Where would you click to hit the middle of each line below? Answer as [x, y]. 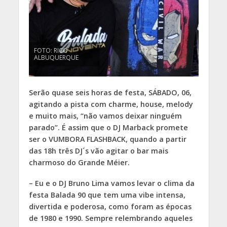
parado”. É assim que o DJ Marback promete [108, 128]
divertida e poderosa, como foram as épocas [110, 207]
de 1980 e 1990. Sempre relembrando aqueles [110, 218]
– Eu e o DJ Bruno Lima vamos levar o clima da [111, 183]
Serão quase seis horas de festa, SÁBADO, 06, [110, 93]
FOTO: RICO [51, 51]
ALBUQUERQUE [56, 58]
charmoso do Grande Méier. [79, 163]
